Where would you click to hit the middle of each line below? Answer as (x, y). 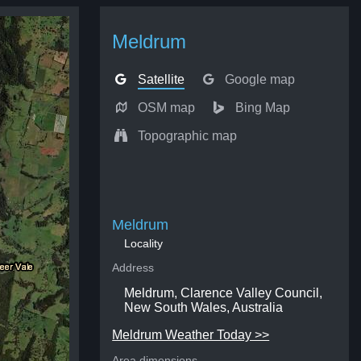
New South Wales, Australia (204, 307)
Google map (259, 79)
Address (133, 268)
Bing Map (262, 108)
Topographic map (187, 136)
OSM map (166, 108)
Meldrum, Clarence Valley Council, (224, 293)
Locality (144, 243)
